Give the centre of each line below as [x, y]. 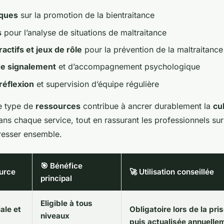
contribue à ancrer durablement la [147, 106]
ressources [58, 106]
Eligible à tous [66, 203]
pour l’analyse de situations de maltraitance [84, 32]
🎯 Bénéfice [61, 165]
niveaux [55, 215]
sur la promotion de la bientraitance [86, 15]
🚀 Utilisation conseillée [172, 171]
